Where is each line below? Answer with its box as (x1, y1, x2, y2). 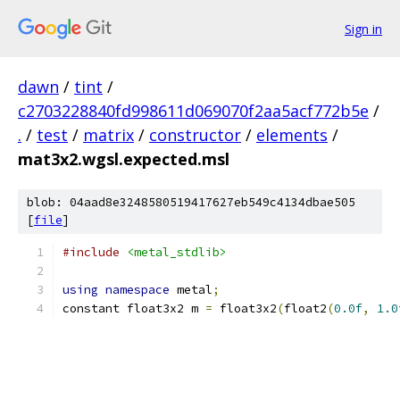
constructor (149, 124, 241, 146)
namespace (105, 282, 170, 297)
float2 (284, 301, 327, 316)
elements (256, 124, 328, 146)
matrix (83, 124, 134, 146)
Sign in (345, 20, 382, 37)
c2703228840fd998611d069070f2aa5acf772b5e (18, 100, 369, 121)
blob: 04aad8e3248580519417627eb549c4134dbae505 (27, 195, 355, 210)
